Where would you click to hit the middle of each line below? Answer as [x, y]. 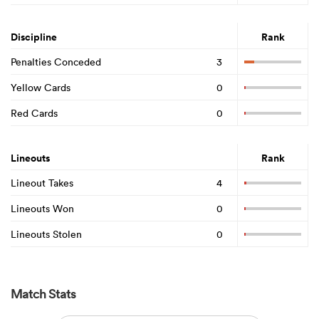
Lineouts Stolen [46, 234]
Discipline [34, 37]
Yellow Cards [41, 87]
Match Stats [43, 294]
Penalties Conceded [56, 62]
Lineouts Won [42, 208]
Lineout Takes [42, 183]
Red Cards [34, 113]
